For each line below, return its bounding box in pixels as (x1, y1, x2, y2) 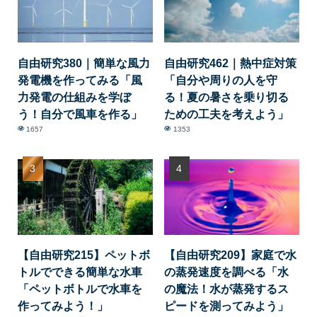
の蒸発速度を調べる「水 (164, 265, 289, 279)
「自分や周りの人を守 (164, 73, 278, 86)
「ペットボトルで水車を (17, 282, 142, 296)
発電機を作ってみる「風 (17, 73, 142, 86)
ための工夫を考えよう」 (164, 107, 289, 120)
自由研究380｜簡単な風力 (17, 56, 150, 69)
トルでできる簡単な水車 (17, 265, 142, 279)
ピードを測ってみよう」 (164, 299, 289, 313)
